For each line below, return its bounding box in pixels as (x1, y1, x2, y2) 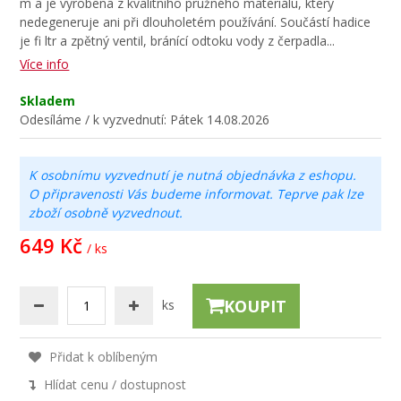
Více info (20, 55, 70, 73)
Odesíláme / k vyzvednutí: (20, 111, 171, 128)
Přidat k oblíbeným (46, 348, 158, 365)
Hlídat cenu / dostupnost (40, 376, 187, 393)
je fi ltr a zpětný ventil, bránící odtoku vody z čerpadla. (20, 32, 330, 49)
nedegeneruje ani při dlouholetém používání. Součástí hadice (20, 13, 371, 30)
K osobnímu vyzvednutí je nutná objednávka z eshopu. (29, 166, 357, 183)
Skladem (20, 92, 76, 109)
